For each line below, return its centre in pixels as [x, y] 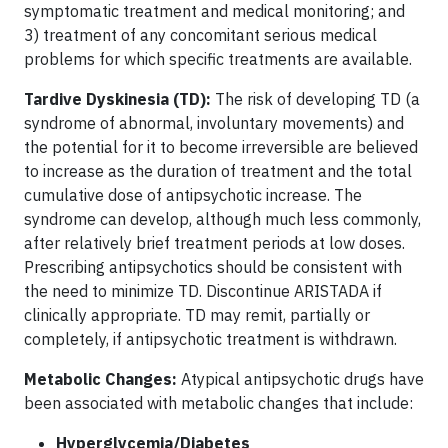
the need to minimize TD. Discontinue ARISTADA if [203, 290]
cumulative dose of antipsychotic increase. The [193, 194]
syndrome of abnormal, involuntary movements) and [214, 122]
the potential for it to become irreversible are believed [221, 146]
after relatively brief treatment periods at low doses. [214, 242]
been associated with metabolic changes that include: [218, 402]
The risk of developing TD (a [317, 98]
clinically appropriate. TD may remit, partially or [197, 314]
